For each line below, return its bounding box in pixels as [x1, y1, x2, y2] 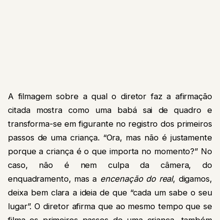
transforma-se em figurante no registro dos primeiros [8, 118, 212, 129]
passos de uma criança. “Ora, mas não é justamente [8, 132, 212, 142]
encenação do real [100, 173, 173, 184]
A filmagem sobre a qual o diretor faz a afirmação [8, 91, 212, 101]
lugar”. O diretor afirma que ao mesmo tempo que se [8, 201, 212, 211]
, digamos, [173, 173, 212, 184]
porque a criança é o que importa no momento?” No [8, 146, 212, 156]
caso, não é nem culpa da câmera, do [8, 160, 212, 170]
